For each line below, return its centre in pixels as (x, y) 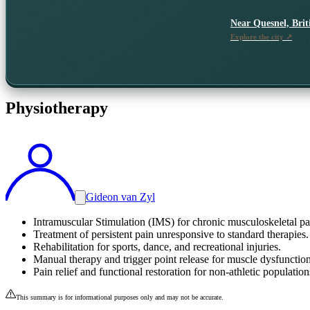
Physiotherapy (57, 108)
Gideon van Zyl (120, 197)
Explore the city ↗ (261, 36)
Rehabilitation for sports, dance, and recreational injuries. (157, 247)
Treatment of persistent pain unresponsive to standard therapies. (171, 234)
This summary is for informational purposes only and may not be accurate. (120, 297)
